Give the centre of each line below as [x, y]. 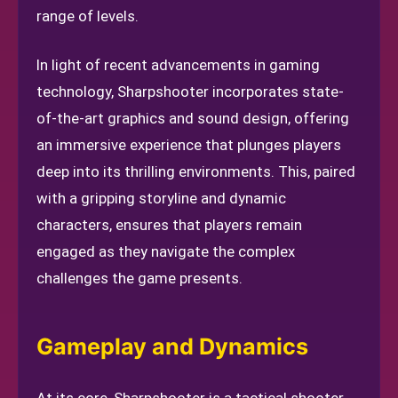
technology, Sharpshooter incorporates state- [190, 92]
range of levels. [88, 16]
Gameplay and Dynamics [172, 346]
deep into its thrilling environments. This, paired [196, 171]
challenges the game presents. [139, 278]
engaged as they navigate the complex [166, 251]
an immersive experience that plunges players [189, 145]
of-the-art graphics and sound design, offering [193, 118]
